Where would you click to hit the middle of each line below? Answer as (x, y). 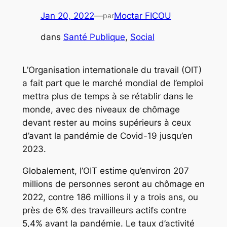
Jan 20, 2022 (67, 15)
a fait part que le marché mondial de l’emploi (112, 83)
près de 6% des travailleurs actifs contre (104, 211)
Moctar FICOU (142, 15)
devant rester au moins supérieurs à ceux (106, 123)
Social (142, 37)
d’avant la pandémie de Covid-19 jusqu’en (107, 136)
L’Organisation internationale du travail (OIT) (112, 70)
